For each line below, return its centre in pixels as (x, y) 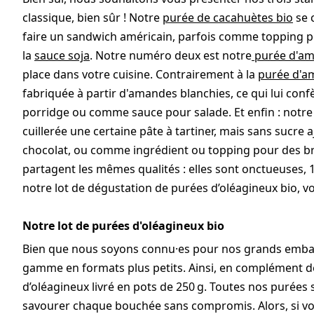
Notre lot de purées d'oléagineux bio (125, 226)
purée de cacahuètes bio (228, 18)
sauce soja (62, 56)
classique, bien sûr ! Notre (93, 18)
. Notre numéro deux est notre (171, 56)
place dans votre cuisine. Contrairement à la (140, 75)
